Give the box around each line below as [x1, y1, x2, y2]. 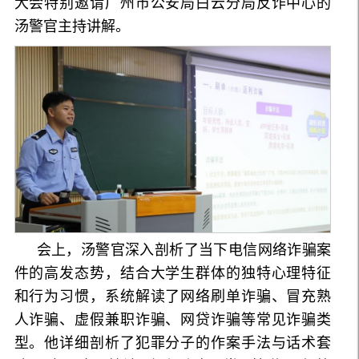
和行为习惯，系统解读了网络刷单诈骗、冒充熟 [14, 288, 332, 305]
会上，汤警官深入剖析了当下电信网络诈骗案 [36, 241, 332, 258]
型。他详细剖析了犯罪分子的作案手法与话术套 [14, 334, 332, 351]
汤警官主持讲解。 [14, 18, 130, 35]
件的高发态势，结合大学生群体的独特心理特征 [14, 264, 332, 281]
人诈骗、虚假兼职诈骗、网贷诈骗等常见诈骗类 [14, 311, 332, 328]
